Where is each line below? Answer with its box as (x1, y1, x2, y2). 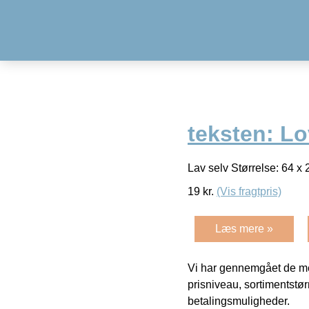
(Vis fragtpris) (217, 185, 281, 197)
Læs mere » (215, 222, 273, 235)
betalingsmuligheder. (188, 295, 290, 307)
